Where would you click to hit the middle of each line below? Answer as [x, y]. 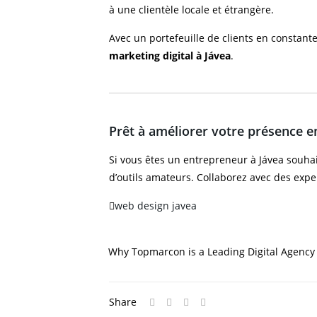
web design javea [156, 206]
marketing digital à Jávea [170, 56]
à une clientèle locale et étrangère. [191, 10]
